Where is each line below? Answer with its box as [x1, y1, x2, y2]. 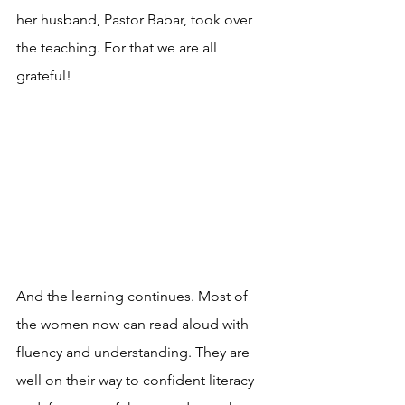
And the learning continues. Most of [16, 287, 251, 305]
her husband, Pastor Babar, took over [16, 11, 256, 28]
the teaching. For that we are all [16, 39, 221, 56]
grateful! [16, 67, 71, 84]
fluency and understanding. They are [16, 344, 253, 361]
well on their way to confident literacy [16, 372, 258, 389]
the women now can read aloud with [16, 316, 252, 333]
